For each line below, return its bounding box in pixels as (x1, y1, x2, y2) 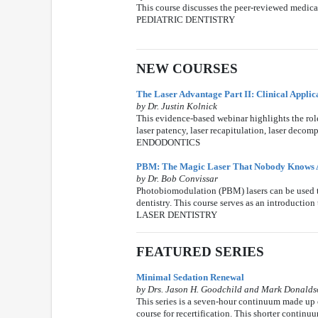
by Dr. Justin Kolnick (136, 101, 217, 111)
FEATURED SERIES (136, 244, 264, 259)
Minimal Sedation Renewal (136, 272, 244, 283)
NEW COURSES (136, 61, 238, 76)
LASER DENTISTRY (136, 209, 217, 220)
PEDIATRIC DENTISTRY (136, 14, 235, 25)
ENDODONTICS (136, 137, 200, 148)
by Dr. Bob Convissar (136, 173, 218, 184)
